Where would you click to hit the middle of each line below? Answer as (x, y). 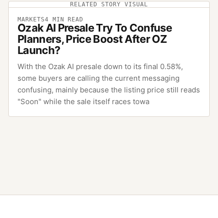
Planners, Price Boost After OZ (92, 39)
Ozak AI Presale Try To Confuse (95, 28)
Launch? (39, 50)
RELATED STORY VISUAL (109, 5)
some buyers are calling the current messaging (98, 78)
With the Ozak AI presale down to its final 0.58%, (100, 67)
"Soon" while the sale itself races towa (83, 102)
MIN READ (66, 20)
